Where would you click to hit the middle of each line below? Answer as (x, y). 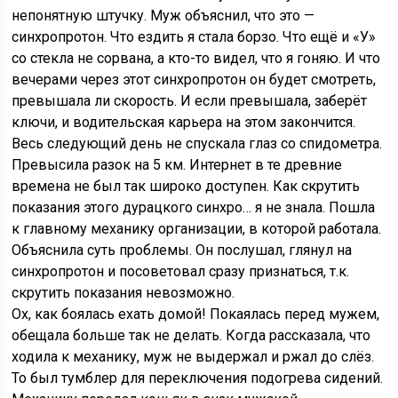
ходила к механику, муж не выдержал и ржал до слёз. (193, 357)
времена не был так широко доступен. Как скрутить (186, 187)
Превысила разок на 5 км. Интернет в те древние (177, 165)
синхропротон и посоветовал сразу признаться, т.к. (181, 272)
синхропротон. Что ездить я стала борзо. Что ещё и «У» (194, 37)
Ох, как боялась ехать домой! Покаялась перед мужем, (196, 314)
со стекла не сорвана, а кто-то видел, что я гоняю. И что (196, 59)
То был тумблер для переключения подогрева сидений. (198, 378)
